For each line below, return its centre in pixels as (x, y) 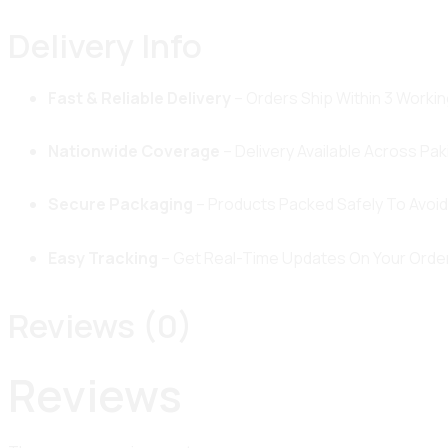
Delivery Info (105, 46)
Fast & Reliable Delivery (139, 97)
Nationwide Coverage (134, 150)
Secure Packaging (120, 204)
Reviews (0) (100, 326)
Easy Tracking (103, 257)
